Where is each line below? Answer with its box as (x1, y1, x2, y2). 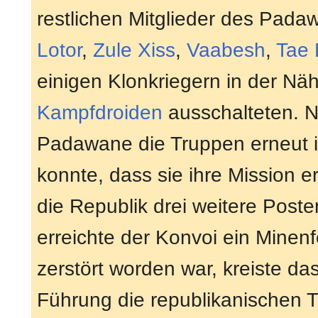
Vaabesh (187, 39, 265, 62)
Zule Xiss (93, 39, 175, 62)
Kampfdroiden (37, 102, 163, 124)
